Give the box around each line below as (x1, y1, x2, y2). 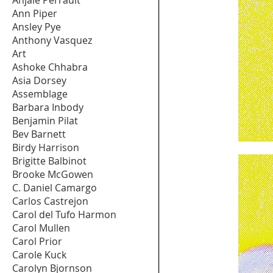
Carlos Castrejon (12, 194, 88, 208)
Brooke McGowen (12, 167, 93, 181)
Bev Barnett (12, 127, 66, 141)
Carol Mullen (12, 221, 70, 235)
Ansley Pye (12, 19, 61, 34)
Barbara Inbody (12, 100, 83, 114)
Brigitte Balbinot (12, 154, 87, 168)
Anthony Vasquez (12, 33, 92, 47)
